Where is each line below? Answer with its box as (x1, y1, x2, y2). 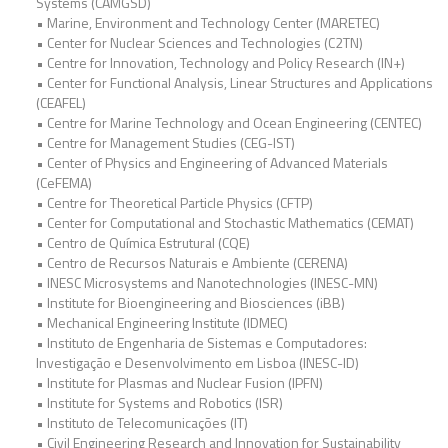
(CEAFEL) (36, 92, 86, 113)
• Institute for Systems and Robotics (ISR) (36, 392, 283, 413)
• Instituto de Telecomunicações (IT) (36, 412, 248, 433)
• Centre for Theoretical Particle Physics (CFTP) (36, 192, 313, 213)
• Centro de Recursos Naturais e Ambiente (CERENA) (36, 252, 348, 273)
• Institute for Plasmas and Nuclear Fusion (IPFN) (36, 372, 323, 393)
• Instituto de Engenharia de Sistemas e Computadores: (36, 332, 367, 353)
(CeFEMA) (36, 172, 92, 193)
